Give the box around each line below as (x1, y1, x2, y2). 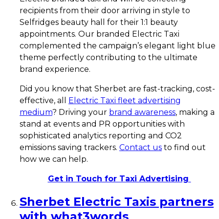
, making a (175, 107, 215, 117)
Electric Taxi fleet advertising (68, 95, 181, 105)
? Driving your (52, 107, 109, 117)
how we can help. (20, 154, 88, 164)
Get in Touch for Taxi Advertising (47, 174, 191, 183)
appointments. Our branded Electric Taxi (20, 29, 179, 39)
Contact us (119, 142, 162, 152)
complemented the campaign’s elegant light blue (20, 41, 216, 50)
